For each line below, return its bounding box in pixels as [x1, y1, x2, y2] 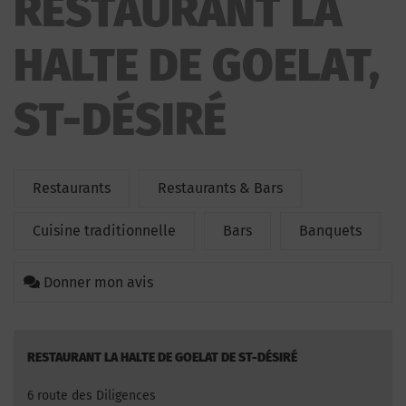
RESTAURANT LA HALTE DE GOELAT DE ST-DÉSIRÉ [27, 350, 297, 365]
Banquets [299, 222, 362, 239]
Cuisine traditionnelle [33, 222, 176, 239]
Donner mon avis [43, 274, 153, 291]
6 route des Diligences [27, 388, 156, 403]
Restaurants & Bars [158, 179, 283, 197]
